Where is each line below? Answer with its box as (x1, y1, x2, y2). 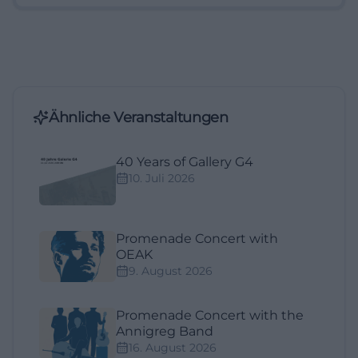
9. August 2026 (129, 264, 213, 279)
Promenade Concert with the (116, 308, 304, 324)
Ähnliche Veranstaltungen (49, 109, 229, 127)
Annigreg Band (116, 324, 213, 340)
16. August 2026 (129, 340, 217, 356)
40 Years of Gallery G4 (116, 154, 253, 170)
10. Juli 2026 (129, 171, 195, 186)
